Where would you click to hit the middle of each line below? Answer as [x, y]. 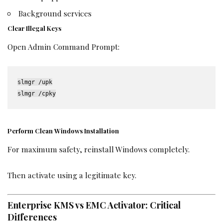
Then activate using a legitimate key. [72, 175]
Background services [55, 13]
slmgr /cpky [37, 93]
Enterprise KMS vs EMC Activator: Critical [94, 205]
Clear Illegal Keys [34, 28]
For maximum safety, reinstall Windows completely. [99, 149]
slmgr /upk [35, 82]
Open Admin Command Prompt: [63, 47]
